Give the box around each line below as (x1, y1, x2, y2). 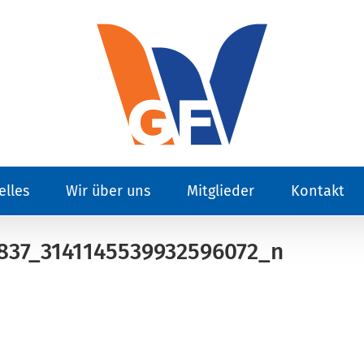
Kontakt (290, 182, 344, 200)
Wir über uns (65, 182, 150, 200)
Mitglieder (186, 182, 254, 200)
